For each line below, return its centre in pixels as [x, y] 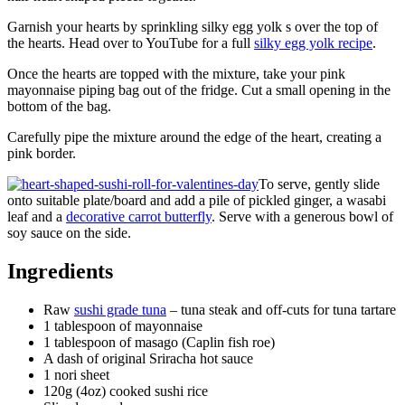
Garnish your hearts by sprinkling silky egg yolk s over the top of [193, 26]
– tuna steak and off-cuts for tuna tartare [281, 309]
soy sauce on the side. [69, 232]
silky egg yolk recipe [313, 42]
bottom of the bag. [59, 106]
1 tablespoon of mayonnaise [123, 325]
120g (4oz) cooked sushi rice [126, 391]
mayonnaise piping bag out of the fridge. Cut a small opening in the [199, 89]
